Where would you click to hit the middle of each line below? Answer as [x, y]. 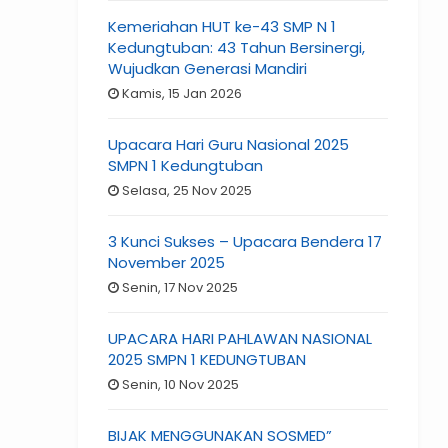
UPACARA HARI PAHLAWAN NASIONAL [240, 339]
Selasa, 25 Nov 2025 [186, 191]
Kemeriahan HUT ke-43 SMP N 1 [222, 27]
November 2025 [167, 263]
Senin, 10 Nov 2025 [179, 385]
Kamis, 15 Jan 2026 [181, 94]
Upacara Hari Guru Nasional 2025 [229, 145]
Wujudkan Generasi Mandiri [208, 69]
